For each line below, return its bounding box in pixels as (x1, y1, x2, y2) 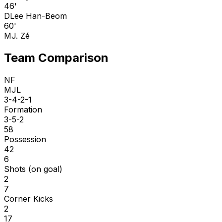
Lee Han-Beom (10, 10, 67, 21)
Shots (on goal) (4, 164, 62, 174)
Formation (4, 104, 42, 114)
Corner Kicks (4, 193, 53, 204)
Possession (4, 134, 46, 144)
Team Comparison (4, 50, 109, 65)
